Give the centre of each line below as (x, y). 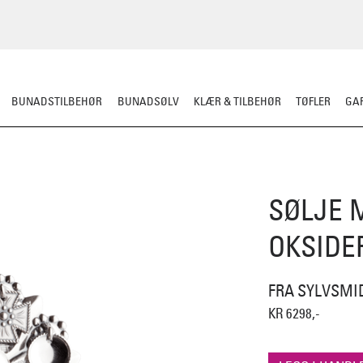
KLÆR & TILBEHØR (237, 101)
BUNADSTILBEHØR (57, 101)
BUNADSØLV (148, 101)
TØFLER (313, 101)
